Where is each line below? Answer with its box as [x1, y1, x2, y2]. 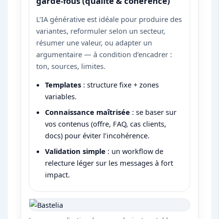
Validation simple [45, 146, 106, 156]
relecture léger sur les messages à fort [45, 158, 174, 168]
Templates [45, 80, 82, 90]
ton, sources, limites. [36, 61, 106, 71]
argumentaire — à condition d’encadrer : [36, 49, 173, 59]
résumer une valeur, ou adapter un [36, 37, 153, 47]
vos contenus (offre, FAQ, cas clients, [45, 119, 167, 129]
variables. [45, 91, 77, 102]
